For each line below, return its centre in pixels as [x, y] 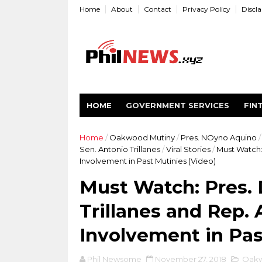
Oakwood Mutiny [142, 137]
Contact [157, 9]
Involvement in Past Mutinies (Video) [147, 161]
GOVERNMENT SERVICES [177, 105]
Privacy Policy [206, 9]
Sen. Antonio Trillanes [120, 149]
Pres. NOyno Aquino [218, 137]
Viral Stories [188, 149]
